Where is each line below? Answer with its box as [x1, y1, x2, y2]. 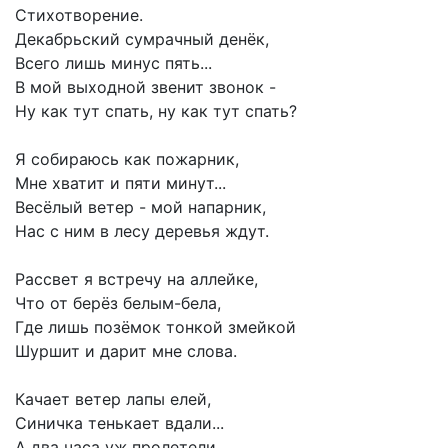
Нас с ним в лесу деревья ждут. [15, 220, 269, 241]
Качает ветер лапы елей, [15, 388, 211, 409]
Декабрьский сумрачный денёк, [15, 28, 269, 49]
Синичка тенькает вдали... [15, 412, 224, 433]
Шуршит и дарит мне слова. [15, 340, 237, 361]
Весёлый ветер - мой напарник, [15, 196, 266, 217]
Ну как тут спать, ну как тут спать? [15, 100, 297, 121]
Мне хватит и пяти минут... [15, 172, 226, 193]
